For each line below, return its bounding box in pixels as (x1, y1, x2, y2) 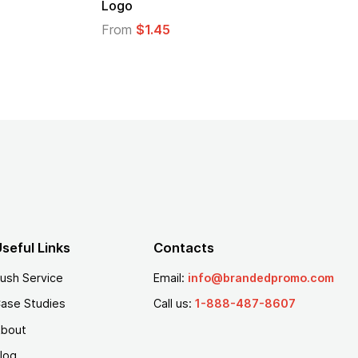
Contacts (153, 240, 214, 257)
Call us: (153, 296, 195, 311)
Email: (153, 270, 188, 284)
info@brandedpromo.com (187, 270, 334, 284)
